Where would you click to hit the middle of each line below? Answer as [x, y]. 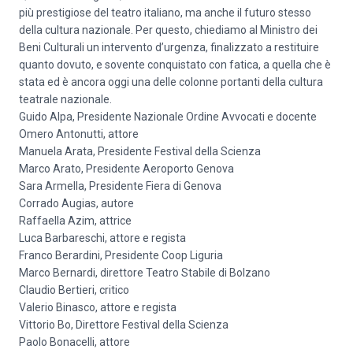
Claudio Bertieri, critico [74, 290]
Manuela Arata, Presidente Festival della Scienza [140, 151]
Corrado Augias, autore [76, 203]
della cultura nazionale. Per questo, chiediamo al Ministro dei [168, 30]
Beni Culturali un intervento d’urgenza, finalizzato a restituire [169, 47]
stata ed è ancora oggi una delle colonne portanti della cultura [171, 82]
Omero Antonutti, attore [79, 134]
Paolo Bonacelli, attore [74, 342]
